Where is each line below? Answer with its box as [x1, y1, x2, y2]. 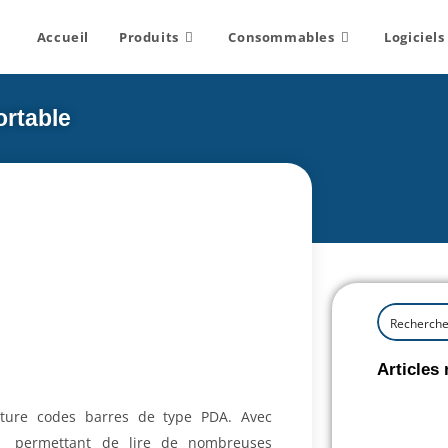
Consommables [228, 28, 335, 46]
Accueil [36, 28, 89, 46]
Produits [118, 28, 179, 46]
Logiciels [384, 28, 445, 46]
